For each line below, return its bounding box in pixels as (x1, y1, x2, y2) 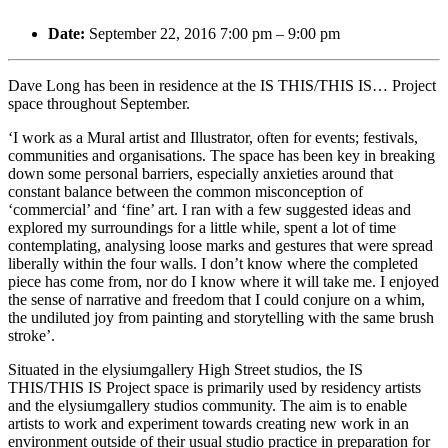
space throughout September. (8, 95, 190, 113)
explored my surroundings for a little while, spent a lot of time (8, 219, 396, 237)
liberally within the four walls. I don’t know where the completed (8, 255, 418, 273)
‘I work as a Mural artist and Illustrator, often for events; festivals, (8, 129, 418, 147)
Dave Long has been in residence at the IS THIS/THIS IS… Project (8, 77, 436, 95)
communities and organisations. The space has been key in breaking (8, 147, 435, 165)
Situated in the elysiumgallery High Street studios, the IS (8, 361, 363, 379)
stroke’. (8, 327, 55, 345)
